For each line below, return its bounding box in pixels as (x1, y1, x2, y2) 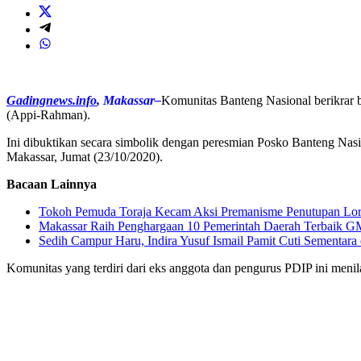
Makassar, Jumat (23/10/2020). (6, 149, 163, 164)
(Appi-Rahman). (6, 107, 90, 122)
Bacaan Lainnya (6, 176, 97, 191)
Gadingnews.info (6, 93, 97, 107)
